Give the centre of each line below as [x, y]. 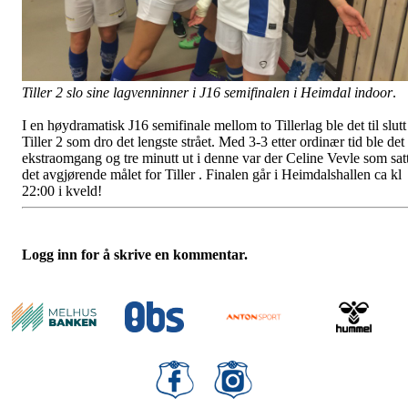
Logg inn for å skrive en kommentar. [135, 255]
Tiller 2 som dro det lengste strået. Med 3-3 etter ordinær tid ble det [213, 142]
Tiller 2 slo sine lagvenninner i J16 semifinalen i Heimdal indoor [207, 92]
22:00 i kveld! [62, 191]
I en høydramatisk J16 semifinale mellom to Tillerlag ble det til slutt [214, 125]
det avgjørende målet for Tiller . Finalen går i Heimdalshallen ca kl [212, 174]
